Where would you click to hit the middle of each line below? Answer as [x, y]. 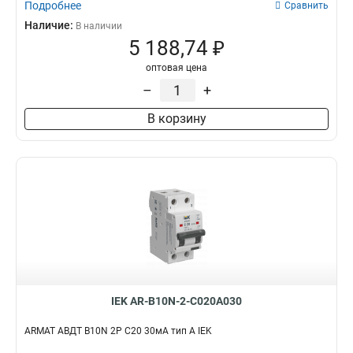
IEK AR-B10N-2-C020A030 [176, 301]
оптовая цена [176, 68]
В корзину [176, 119]
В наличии [99, 26]
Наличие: [50, 25]
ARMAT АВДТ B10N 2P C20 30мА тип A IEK [118, 331]
